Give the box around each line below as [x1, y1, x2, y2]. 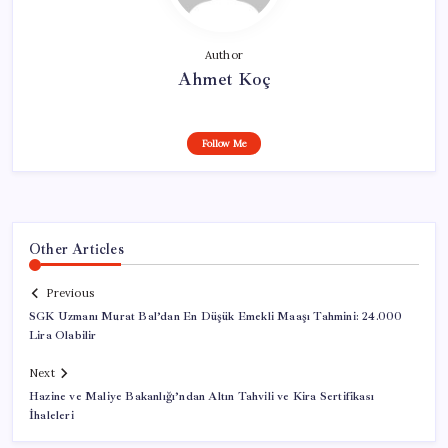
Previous [46, 286, 94, 301]
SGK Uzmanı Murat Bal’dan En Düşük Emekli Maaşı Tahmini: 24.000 [29, 309, 403, 325]
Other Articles [29, 239, 124, 258]
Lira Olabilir [29, 328, 97, 344]
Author [204, 47, 244, 62]
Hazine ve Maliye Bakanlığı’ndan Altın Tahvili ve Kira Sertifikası [29, 389, 374, 405]
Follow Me [201, 136, 247, 150]
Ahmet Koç [178, 67, 270, 90]
